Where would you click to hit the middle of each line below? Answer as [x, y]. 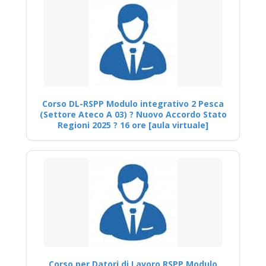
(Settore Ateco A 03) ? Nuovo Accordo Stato [133, 114]
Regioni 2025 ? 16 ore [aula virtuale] [133, 125]
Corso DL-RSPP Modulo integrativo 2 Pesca [133, 104]
